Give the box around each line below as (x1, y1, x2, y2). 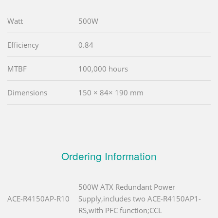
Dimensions (7, 88, 47, 98)
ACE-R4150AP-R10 (7, 194, 70, 204)
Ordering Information (61, 148, 157, 163)
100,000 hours (78, 64, 128, 74)
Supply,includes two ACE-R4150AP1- (78, 194, 201, 204)
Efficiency (7, 40, 39, 50)
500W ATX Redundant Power (78, 182, 175, 192)
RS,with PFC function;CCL (78, 205, 162, 216)
